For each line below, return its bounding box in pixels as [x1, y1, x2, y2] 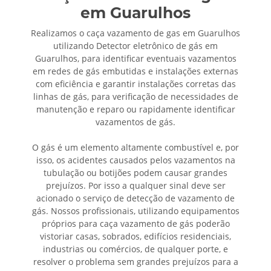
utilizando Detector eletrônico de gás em [53, 40, 218, 52]
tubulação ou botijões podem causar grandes [44, 167, 227, 179]
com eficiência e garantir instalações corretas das [35, 78, 236, 90]
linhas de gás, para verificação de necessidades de [33, 91, 238, 103]
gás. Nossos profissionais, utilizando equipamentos [31, 205, 240, 217]
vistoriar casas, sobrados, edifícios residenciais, [40, 230, 231, 243]
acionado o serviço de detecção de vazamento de [36, 192, 235, 204]
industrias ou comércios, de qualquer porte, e [43, 243, 228, 255]
